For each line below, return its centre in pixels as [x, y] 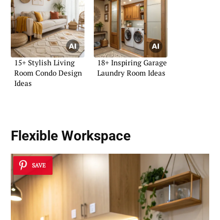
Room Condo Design [48, 73]
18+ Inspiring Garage [132, 63]
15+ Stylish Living [44, 63]
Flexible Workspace [71, 136]
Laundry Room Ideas [131, 73]
